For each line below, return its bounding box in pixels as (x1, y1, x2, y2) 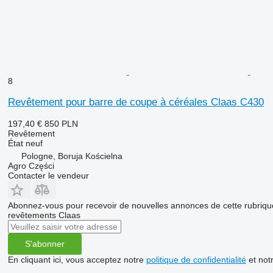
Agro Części (7, 160, 54, 171)
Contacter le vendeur (7, 170, 89, 180)
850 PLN (44, 118, 78, 129)
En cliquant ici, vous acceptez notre (7, 254, 146, 264)
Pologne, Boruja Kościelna (21, 151, 122, 161)
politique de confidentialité (146, 254, 246, 264)
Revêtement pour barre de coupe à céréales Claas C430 (7, 96, 264, 108)
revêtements (7, 210, 56, 220)
